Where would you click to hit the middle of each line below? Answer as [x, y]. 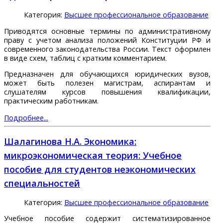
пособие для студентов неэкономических [100, 169]
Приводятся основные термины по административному [107, 31]
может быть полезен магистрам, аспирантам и [107, 83]
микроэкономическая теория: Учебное [93, 155]
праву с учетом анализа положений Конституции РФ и [107, 40]
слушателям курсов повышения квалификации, [107, 92]
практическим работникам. [51, 101]
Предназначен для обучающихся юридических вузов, [107, 74]
